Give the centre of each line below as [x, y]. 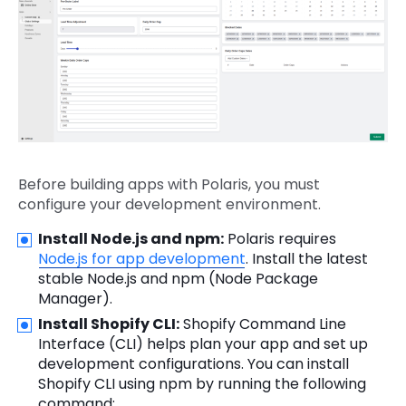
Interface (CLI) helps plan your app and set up [203, 344]
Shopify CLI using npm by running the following [202, 384]
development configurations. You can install [193, 364]
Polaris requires [280, 239]
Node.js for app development [142, 259]
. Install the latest [307, 259]
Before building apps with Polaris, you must [169, 185]
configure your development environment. [169, 205]
